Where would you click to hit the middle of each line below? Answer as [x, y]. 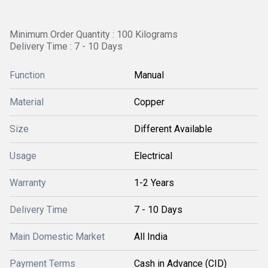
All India [151, 237]
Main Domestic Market [57, 237]
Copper [149, 102]
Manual [149, 75]
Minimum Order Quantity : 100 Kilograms [94, 34]
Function [27, 75]
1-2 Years [154, 183]
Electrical [153, 156]
